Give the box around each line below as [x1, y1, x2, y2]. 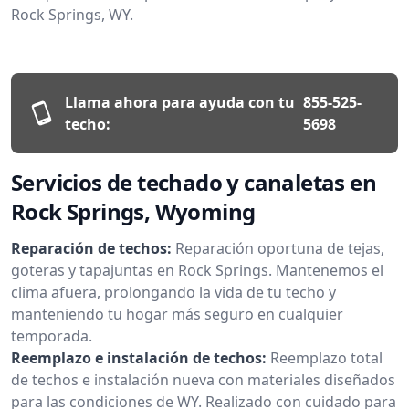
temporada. [11, 325, 92, 346]
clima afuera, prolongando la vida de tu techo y [11, 281, 336, 302]
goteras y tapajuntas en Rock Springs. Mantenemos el [11, 259, 383, 280]
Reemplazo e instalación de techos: [11, 347, 267, 368]
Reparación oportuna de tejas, [175, 237, 384, 258]
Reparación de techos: [11, 237, 172, 258]
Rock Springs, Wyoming [11, 195, 256, 226]
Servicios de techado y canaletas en [11, 166, 376, 197]
